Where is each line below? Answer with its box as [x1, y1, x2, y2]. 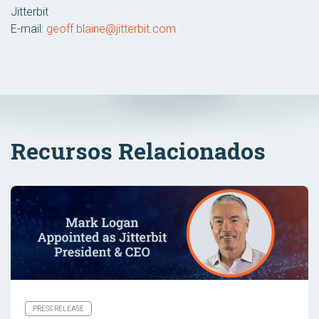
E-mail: [11, 22, 46, 36]
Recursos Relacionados [11, 135, 266, 166]
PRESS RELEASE [33, 305, 84, 313]
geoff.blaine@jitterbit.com [46, 22, 176, 36]
